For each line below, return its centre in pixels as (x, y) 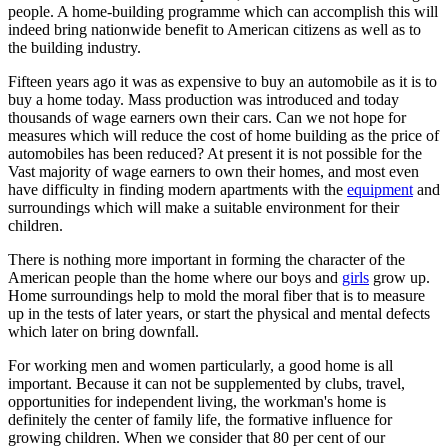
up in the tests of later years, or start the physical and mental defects (219, 313)
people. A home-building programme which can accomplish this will (223, 11)
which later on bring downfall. (103, 331)
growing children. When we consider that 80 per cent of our (196, 437)
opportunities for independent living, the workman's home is (197, 401)
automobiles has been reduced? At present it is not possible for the (215, 153)
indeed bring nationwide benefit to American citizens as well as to (214, 29)
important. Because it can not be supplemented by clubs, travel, (206, 383)
